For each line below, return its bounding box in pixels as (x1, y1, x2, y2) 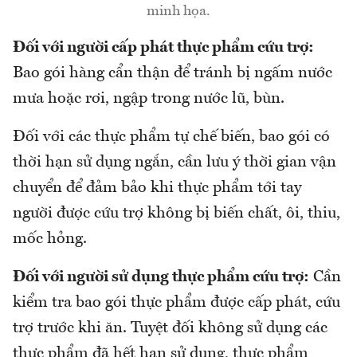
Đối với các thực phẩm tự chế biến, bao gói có (13, 128, 330, 145)
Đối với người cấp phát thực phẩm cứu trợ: (13, 39, 314, 56)
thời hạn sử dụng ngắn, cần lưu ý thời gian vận (13, 154, 336, 171)
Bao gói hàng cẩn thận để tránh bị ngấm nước (13, 65, 332, 81)
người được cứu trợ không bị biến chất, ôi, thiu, (13, 205, 340, 222)
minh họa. (147, 3, 210, 18)
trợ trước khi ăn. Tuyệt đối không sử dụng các (13, 320, 328, 336)
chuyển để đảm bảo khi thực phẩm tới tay (13, 179, 301, 196)
